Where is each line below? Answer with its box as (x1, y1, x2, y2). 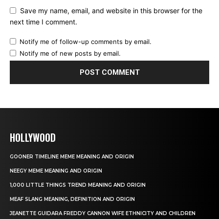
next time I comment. (10, 18, 77, 26)
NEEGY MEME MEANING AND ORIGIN (10, 168, 102, 175)
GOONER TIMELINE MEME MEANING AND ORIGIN (10, 153, 134, 160)
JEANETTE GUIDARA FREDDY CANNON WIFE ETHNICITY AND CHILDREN (10, 210, 196, 217)
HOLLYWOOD (10, 130, 56, 145)
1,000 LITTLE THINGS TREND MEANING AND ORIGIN (10, 182, 146, 189)
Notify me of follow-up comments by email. (20, 38, 152, 46)
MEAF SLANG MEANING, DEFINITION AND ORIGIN (10, 196, 135, 203)
